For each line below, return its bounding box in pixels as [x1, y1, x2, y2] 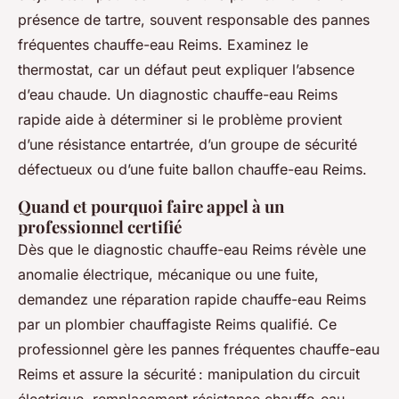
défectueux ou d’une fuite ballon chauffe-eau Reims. [18, 160, 367, 179]
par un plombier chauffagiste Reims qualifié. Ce [18, 315, 337, 334]
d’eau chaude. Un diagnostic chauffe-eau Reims [18, 85, 338, 104]
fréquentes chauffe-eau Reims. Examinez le [18, 36, 308, 54]
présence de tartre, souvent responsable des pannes [18, 11, 370, 29]
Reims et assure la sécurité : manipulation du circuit [18, 365, 360, 384]
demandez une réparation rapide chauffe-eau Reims [18, 290, 366, 309]
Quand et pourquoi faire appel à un [18, 195, 284, 218]
